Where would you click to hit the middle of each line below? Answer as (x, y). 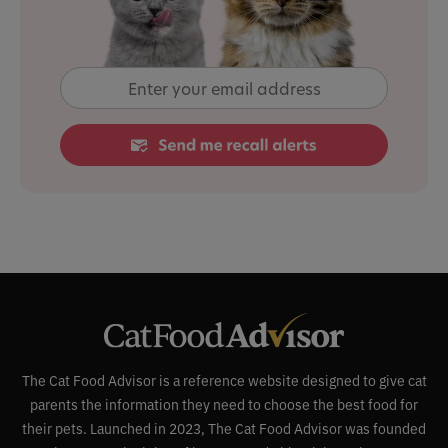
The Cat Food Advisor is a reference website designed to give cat (224, 379)
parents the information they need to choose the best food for (224, 403)
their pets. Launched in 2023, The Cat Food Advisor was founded (224, 427)
